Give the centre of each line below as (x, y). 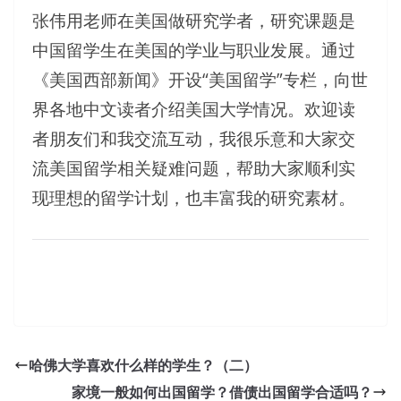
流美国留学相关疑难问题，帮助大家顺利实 (194, 167)
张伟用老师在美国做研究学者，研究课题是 (194, 20)
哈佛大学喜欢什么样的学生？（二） (143, 365)
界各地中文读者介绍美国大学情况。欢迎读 (194, 108)
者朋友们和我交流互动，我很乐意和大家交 (194, 138)
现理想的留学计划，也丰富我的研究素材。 (194, 197)
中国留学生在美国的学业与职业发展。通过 (194, 49)
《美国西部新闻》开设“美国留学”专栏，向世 (200, 79)
